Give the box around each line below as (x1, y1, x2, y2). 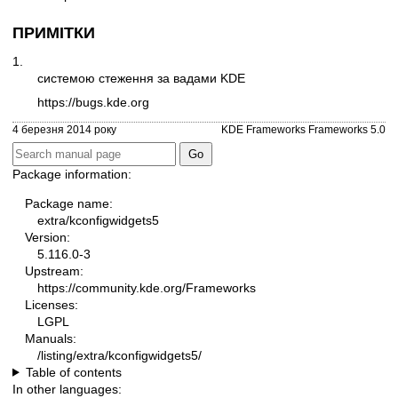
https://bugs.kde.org (37, 95, 149, 110)
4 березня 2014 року (12, 123, 116, 135)
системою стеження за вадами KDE (37, 70, 245, 85)
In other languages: (12, 381, 122, 396)
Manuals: (25, 330, 76, 346)
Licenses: (25, 297, 78, 312)
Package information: (12, 166, 131, 181)
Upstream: (25, 263, 84, 278)
